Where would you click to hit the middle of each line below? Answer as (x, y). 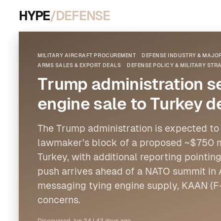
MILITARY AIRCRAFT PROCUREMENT (87, 55)
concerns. (59, 200)
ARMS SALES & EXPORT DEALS (79, 65)
